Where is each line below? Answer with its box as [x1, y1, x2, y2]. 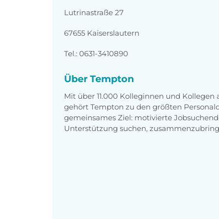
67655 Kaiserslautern [64, 28, 139, 38]
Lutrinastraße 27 [64, 7, 124, 17]
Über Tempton [64, 72, 134, 85]
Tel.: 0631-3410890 [64, 48, 128, 58]
